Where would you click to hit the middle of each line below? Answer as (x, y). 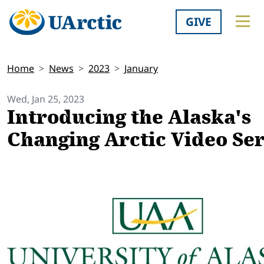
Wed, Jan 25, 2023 (46, 99)
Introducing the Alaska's (129, 118)
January (141, 69)
